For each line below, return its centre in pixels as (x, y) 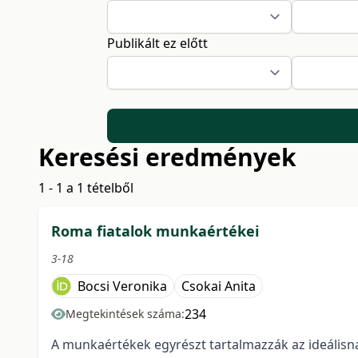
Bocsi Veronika (122, 286)
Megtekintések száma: (125, 314)
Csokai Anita (219, 286)
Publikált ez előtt (158, 43)
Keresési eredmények (167, 157)
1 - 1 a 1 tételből (86, 188)
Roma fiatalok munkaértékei (155, 231)
